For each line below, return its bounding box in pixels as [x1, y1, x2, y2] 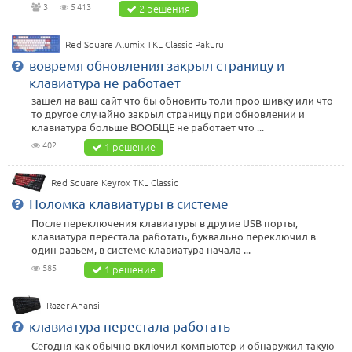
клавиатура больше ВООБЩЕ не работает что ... [31, 120, 264, 134]
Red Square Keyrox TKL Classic [51, 176, 179, 189]
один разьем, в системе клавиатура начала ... [31, 243, 251, 257]
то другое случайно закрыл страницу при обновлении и [31, 107, 305, 121]
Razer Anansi [46, 299, 100, 312]
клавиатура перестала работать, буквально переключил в [31, 229, 316, 244]
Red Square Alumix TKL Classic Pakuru [65, 38, 225, 51]
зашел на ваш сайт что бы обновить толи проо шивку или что [31, 93, 333, 108]
